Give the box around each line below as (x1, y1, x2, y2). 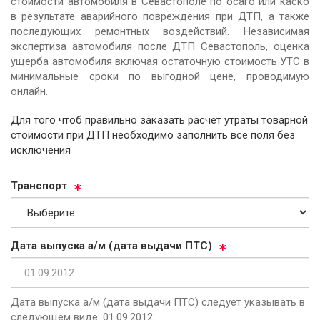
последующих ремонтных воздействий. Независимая (11, 24, 309, 38)
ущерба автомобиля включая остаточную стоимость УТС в (11, 54, 309, 68)
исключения (11, 144, 71, 157)
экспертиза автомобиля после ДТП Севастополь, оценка (11, 39, 309, 53)
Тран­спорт (11, 179, 67, 193)
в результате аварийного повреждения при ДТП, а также (11, 9, 309, 23)
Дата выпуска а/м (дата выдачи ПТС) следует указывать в (11, 296, 305, 309)
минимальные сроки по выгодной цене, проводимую (11, 69, 309, 83)
